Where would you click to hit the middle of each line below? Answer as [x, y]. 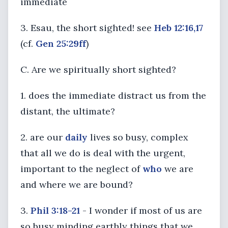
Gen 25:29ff [61, 44]
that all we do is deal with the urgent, [103, 153]
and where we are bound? [77, 184]
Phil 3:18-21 [55, 210]
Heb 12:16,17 [179, 28]
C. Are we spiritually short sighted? [98, 69]
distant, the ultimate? [68, 111]
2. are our [43, 137]
